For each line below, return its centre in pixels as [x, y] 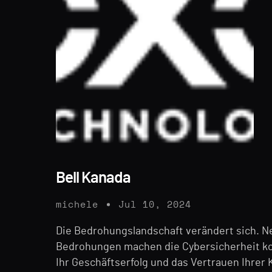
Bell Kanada [93, 178]
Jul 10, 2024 [155, 205]
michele [77, 205]
